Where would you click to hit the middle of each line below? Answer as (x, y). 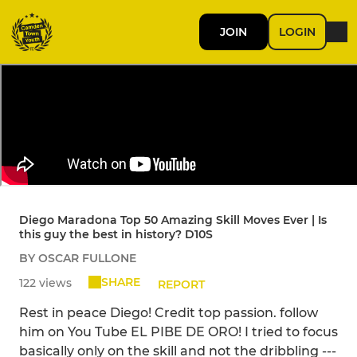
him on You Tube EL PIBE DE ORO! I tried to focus (178, 332)
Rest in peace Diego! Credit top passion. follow (169, 313)
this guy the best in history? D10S (116, 235)
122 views (45, 283)
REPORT (181, 285)
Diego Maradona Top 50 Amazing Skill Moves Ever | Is (173, 220)
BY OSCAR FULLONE (78, 259)
